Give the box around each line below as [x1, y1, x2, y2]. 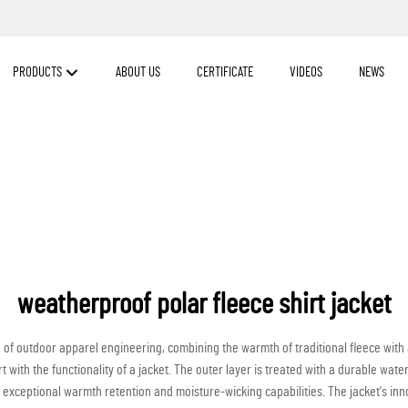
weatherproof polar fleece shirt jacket [16, 290, 392, 319]
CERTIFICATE [197, 66, 253, 79]
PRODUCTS [13, 66, 65, 79]
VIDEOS [290, 66, 322, 79]
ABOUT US [116, 66, 160, 79]
